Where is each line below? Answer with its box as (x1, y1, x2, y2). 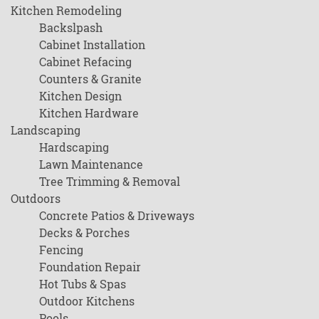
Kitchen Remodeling (11, 2, 122, 18)
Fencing (39, 241, 83, 257)
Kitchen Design (39, 88, 122, 103)
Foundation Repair (39, 258, 141, 274)
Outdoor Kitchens (39, 293, 135, 308)
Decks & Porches (39, 224, 130, 240)
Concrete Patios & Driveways (39, 207, 194, 223)
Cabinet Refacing (39, 53, 132, 69)
